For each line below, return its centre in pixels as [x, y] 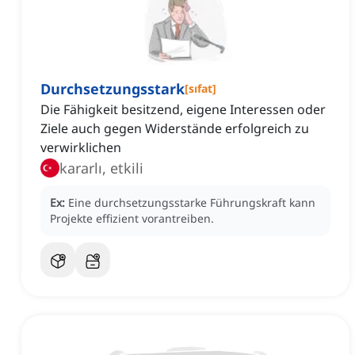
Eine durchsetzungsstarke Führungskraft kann [192, 203]
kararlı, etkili [101, 168]
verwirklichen [81, 148]
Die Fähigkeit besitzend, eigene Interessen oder [183, 110]
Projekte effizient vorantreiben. [132, 219]
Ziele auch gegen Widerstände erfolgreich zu [175, 129]
